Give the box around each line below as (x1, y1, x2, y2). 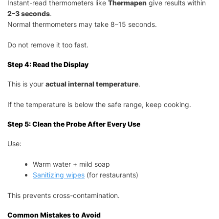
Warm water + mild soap (33, 159, 110, 168)
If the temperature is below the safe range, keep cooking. (7, 100, 191, 109)
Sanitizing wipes (33, 170, 85, 179)
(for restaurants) (85, 170, 139, 179)
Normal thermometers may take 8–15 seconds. (7, 20, 157, 28)
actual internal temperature (45, 79, 138, 88)
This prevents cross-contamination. (7, 191, 120, 199)
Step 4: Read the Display (7, 60, 88, 68)
